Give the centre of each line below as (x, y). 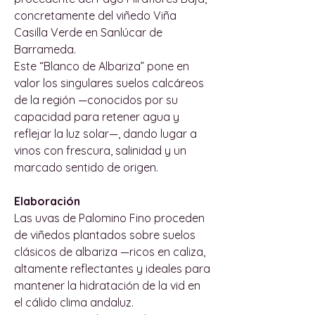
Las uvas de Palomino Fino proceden (109, 218)
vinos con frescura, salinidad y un (100, 150)
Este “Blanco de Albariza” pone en (102, 66)
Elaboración (47, 201)
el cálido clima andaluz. (74, 302)
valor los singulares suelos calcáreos (109, 83)
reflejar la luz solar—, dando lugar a (105, 133)
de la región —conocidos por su (96, 99)
